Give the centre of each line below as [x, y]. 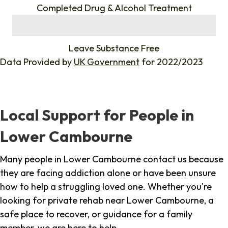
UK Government [107, 62]
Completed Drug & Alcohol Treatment [114, 8]
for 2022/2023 [171, 62]
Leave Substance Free [114, 48]
